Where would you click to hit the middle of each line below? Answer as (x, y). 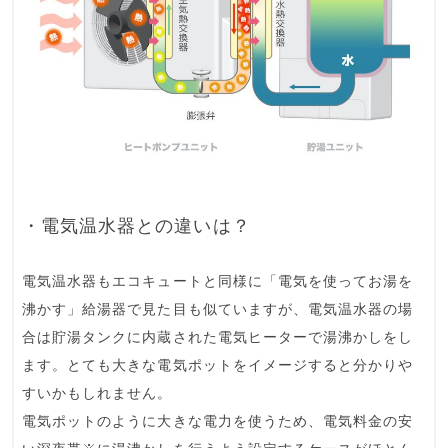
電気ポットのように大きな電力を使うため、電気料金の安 (218, 422)
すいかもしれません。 (97, 394)
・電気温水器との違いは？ (136, 226)
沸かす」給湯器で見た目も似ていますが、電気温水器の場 (218, 310)
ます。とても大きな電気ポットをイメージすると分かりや (218, 366)
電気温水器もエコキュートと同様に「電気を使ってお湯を (218, 282)
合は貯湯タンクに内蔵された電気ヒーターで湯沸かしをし (218, 338)
